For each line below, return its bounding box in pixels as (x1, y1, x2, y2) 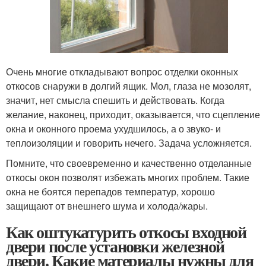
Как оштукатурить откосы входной (6, 219, 246, 244)
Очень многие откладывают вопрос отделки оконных (6, 64, 238, 78)
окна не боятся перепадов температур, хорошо (6, 184, 215, 198)
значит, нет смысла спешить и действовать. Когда (6, 93, 224, 107)
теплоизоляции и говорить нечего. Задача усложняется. (6, 135, 252, 150)
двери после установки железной (6, 233, 224, 258)
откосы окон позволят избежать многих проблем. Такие (6, 170, 249, 184)
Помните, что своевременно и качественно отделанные (6, 156, 252, 170)
